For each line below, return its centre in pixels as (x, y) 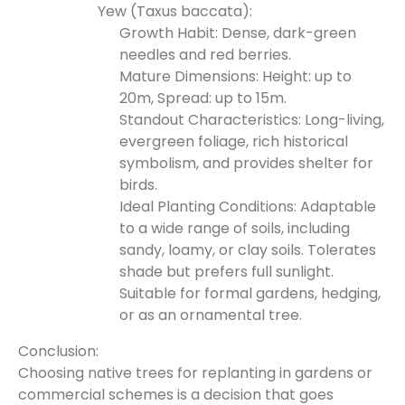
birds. (138, 185)
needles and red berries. (205, 55)
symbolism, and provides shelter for (246, 163)
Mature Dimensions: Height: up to (235, 76)
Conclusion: (58, 351)
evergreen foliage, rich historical (234, 141)
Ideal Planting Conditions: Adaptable (248, 207)
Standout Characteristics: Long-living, (252, 120)
